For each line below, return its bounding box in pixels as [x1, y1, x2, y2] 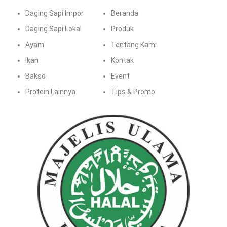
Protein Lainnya [25, 87, 75, 96]
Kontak [110, 56, 134, 64]
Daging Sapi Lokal [25, 24, 82, 33]
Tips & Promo [110, 87, 155, 96]
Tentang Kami [110, 40, 157, 49]
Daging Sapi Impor [25, 9, 84, 17]
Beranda [110, 9, 138, 17]
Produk [110, 24, 134, 33]
